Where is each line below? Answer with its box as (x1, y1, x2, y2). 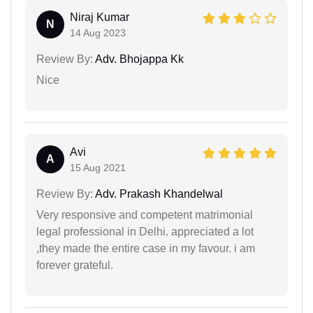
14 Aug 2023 (70, 27, 126, 38)
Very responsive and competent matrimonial (36, 208, 253, 221)
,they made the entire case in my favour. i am (36, 242, 255, 254)
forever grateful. (36, 259, 113, 271)
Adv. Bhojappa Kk (93, 52, 184, 65)
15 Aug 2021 (70, 161, 126, 173)
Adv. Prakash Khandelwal (93, 187, 223, 200)
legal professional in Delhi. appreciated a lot (36, 225, 254, 238)
